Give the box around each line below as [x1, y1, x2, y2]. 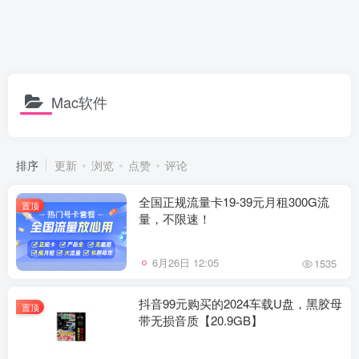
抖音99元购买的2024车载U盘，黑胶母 [139, 294, 342, 312]
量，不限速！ [139, 210, 211, 227]
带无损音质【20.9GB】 [139, 311, 263, 329]
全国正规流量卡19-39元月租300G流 [139, 193, 329, 210]
